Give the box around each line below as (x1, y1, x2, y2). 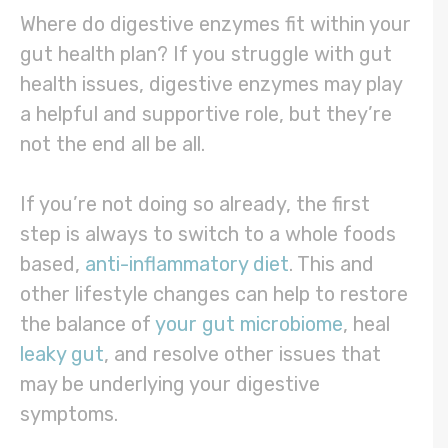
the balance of (20, 312, 155, 337)
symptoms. (20, 402, 123, 427)
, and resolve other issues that (104, 342, 381, 367)
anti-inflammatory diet (85, 252, 289, 277)
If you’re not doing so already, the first (20, 192, 370, 217)
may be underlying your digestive (20, 372, 320, 397)
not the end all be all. (20, 132, 210, 157)
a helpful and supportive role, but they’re (20, 102, 392, 127)
